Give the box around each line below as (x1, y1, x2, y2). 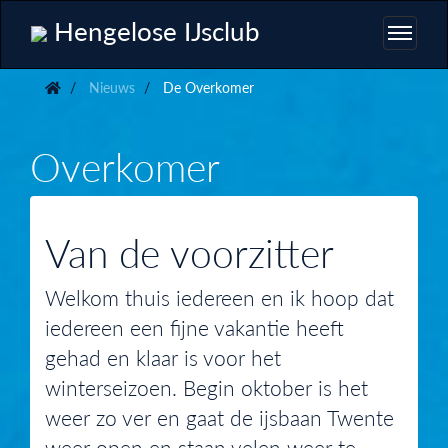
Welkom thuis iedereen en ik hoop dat (45, 282, 394, 312)
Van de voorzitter (45, 223, 334, 280)
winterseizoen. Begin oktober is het (45, 372, 368, 402)
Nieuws (85, 77, 135, 97)
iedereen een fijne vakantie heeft (45, 312, 344, 342)
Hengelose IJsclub (47, 11, 260, 49)
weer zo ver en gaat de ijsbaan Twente (45, 402, 394, 432)
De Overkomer (159, 77, 254, 97)
